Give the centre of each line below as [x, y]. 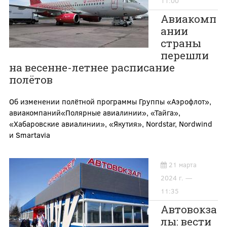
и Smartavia [29, 135]
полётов [31, 80]
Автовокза [188, 210]
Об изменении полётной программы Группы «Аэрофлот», [110, 102]
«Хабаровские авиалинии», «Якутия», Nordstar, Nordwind [110, 124]
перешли [184, 55]
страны [181, 43]
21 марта [182, 165]
